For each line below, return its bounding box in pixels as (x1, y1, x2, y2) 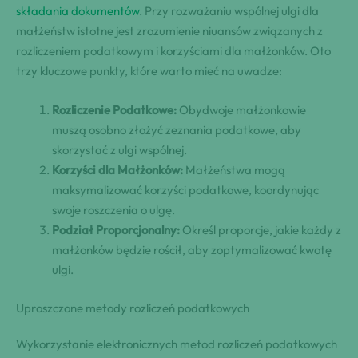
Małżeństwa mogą (183, 162, 285, 178)
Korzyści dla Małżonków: (52, 162, 183, 178)
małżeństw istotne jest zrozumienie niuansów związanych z (16, 23, 323, 39)
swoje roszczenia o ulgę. (52, 202, 175, 218)
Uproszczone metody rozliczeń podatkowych (16, 300, 249, 316)
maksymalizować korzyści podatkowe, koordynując (52, 182, 319, 198)
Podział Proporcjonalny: (52, 222, 180, 238)
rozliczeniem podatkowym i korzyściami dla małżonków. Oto (16, 43, 331, 59)
